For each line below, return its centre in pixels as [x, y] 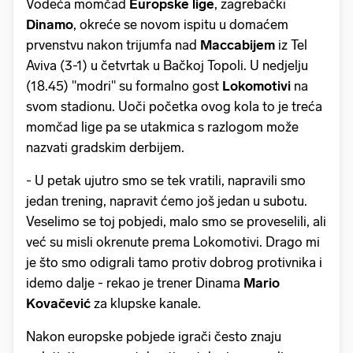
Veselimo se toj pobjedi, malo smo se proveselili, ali [176, 221]
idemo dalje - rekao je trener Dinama [135, 282]
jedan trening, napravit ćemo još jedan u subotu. [167, 201]
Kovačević [58, 303]
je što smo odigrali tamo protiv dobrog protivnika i [174, 262]
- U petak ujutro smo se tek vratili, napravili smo [166, 180]
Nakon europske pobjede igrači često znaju [154, 336]
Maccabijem [238, 45]
